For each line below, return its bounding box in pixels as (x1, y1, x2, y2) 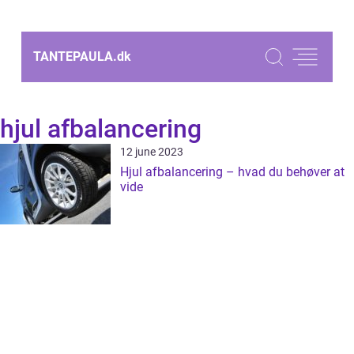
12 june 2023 (120, 145, 183, 158)
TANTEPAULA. (33, 49, 117, 64)
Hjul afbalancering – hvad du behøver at (120, 164, 345, 179)
